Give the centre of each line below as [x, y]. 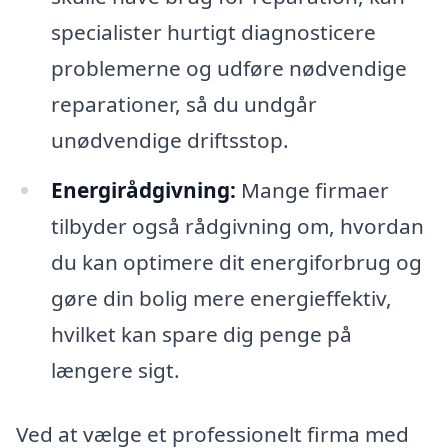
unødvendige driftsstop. [169, 140]
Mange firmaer [312, 190]
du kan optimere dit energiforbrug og [236, 262]
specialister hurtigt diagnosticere [213, 32]
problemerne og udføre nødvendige [228, 68]
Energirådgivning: [143, 190]
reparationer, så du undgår [183, 104]
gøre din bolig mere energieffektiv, [221, 298]
